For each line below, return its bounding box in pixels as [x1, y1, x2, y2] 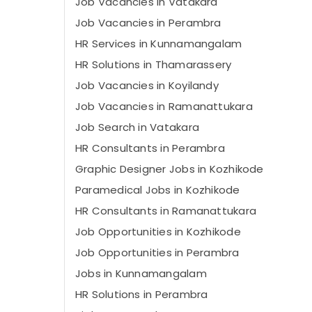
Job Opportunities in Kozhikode [75, 224, 241, 239]
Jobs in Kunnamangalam [75, 266, 207, 281]
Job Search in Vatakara [75, 120, 199, 134]
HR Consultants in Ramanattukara [75, 203, 256, 218]
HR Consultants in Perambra [75, 141, 225, 155]
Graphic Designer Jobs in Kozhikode [75, 162, 264, 176]
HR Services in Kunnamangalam [75, 36, 242, 51]
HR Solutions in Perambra [75, 287, 208, 302]
